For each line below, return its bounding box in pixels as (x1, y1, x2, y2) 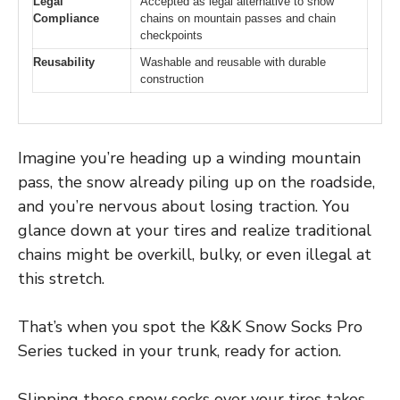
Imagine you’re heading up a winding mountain (18, 147, 361, 170)
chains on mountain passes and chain (140, 11, 336, 25)
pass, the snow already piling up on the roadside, (18, 171, 375, 194)
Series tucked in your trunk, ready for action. (18, 340, 341, 362)
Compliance (33, 11, 99, 25)
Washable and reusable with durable (140, 54, 326, 69)
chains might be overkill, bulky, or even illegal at (18, 244, 371, 266)
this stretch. (18, 268, 104, 290)
